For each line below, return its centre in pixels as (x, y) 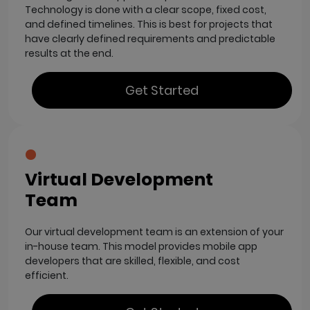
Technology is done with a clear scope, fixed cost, (146, 9)
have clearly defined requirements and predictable (150, 38)
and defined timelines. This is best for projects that (149, 24)
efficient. (47, 275)
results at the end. (69, 53)
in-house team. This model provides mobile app (141, 246)
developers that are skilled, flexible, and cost (133, 261)
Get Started (162, 90)
